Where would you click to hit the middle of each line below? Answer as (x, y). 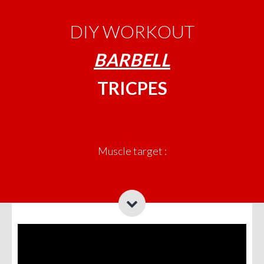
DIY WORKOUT (132, 31)
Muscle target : (132, 151)
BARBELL (132, 60)
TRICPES (132, 88)
